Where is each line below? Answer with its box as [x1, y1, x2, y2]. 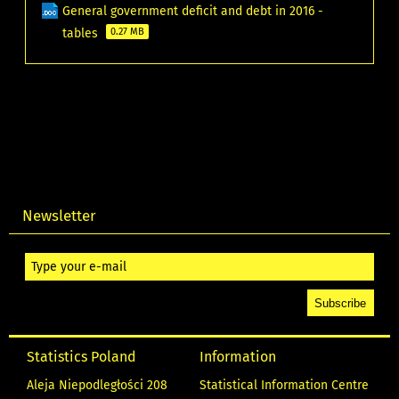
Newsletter [22, 206, 97, 224]
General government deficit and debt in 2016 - [62, 3, 324, 19]
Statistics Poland [27, 348, 136, 366]
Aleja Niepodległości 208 [27, 378, 167, 394]
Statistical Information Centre [199, 378, 369, 394]
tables [62, 25, 102, 41]
